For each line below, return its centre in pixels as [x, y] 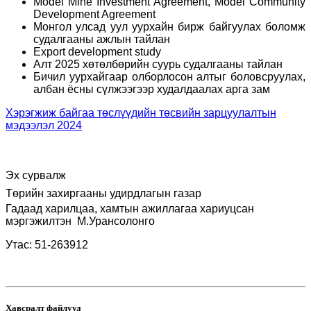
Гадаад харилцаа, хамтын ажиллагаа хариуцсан [130, 208]
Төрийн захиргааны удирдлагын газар [103, 193]
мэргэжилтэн [41, 221]
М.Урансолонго [116, 221]
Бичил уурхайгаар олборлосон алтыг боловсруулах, [169, 76]
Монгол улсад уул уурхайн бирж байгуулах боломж [169, 26]
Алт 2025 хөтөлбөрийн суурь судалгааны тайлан [158, 64]
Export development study [97, 51]
